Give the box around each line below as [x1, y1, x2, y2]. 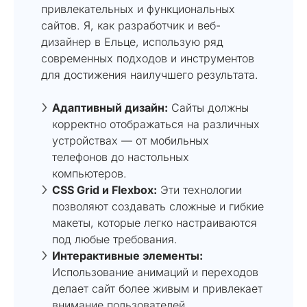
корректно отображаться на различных [52, 116, 260, 131]
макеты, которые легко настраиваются [52, 215, 257, 230]
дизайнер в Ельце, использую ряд [41, 34, 223, 49]
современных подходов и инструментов [41, 51, 254, 65]
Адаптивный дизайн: [52, 100, 168, 114]
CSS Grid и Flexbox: [52, 182, 157, 197]
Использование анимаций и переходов [52, 265, 258, 279]
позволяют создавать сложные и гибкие [52, 199, 264, 213]
